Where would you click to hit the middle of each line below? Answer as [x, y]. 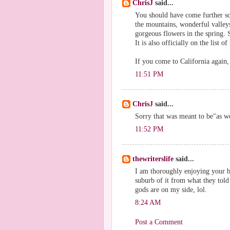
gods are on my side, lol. [171, 189]
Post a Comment [159, 222]
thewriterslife [153, 159]
